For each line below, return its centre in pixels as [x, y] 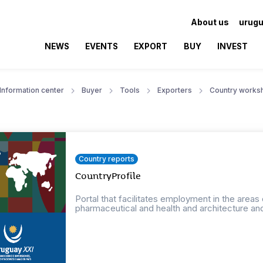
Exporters [175, 90]
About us [210, 22]
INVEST [232, 46]
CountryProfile [108, 176]
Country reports [107, 159]
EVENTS [102, 46]
